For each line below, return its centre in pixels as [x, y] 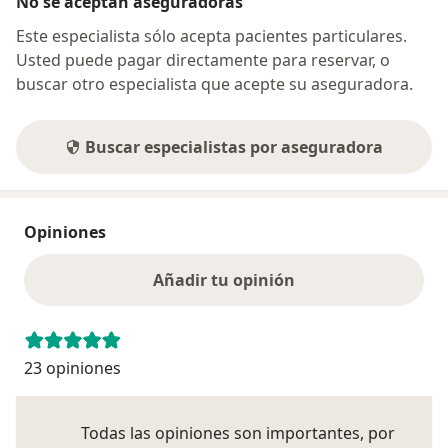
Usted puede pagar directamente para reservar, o [203, 59]
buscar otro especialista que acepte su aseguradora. [214, 83]
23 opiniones [72, 367]
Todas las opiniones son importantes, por [238, 432]
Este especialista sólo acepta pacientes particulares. [211, 35]
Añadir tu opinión [224, 279]
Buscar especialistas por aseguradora [234, 146]
